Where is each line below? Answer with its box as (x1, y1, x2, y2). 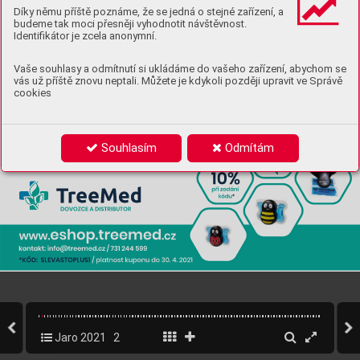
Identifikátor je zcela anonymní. (14, 29, 157, 42)
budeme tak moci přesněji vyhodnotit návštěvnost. (14, 17, 247, 30)
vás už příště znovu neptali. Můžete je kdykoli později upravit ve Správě (14, 74, 342, 87)
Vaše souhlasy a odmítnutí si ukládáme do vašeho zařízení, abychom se (14, 62, 346, 75)
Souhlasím (97, 141, 157, 155)
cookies (14, 86, 51, 99)
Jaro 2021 (51, 331, 106, 344)
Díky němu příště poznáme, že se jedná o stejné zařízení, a (14, 5, 284, 18)
